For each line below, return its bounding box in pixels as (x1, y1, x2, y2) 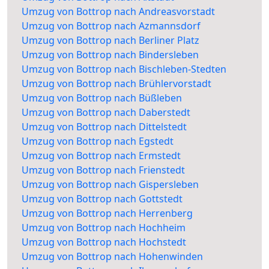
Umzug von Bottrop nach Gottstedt (22, 192, 183, 206)
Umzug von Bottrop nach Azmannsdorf (22, 19, 201, 33)
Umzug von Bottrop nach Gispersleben (22, 178, 199, 192)
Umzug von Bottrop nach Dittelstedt (22, 120, 187, 134)
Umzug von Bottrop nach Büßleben (22, 91, 182, 105)
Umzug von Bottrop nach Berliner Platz (22, 34, 199, 47)
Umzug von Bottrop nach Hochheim (22, 221, 186, 235)
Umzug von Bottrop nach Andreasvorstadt (22, 5, 215, 19)
